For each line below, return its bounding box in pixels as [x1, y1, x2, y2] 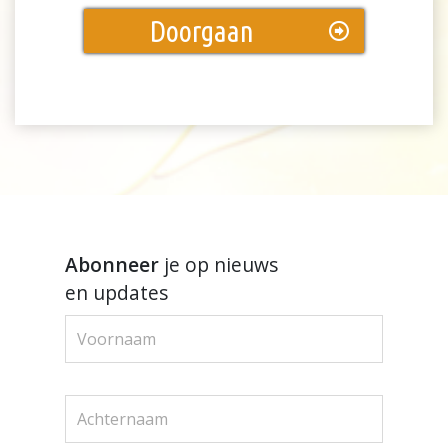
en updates [64, 279, 168, 307]
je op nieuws [158, 251, 278, 279]
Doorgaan [149, 14, 254, 47]
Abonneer [64, 251, 159, 279]
